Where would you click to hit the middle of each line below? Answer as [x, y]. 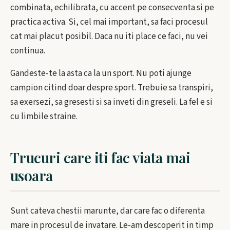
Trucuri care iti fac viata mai [100, 157]
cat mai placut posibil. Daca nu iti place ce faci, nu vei [109, 36]
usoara [32, 175]
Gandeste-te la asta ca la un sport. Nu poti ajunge [101, 73]
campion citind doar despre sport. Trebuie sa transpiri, [112, 88]
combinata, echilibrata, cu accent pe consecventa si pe [112, 8]
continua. [28, 51]
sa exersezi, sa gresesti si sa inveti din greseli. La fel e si [111, 102]
